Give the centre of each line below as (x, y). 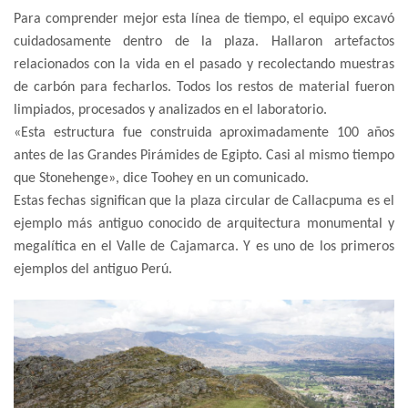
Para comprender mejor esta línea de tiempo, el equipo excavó (204, 19)
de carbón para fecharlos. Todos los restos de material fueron (204, 87)
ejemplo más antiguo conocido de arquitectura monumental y (204, 224)
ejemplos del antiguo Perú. (93, 269)
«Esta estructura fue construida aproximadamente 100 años (204, 133)
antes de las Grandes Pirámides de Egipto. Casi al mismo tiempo (204, 155)
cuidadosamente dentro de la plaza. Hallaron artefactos (204, 41)
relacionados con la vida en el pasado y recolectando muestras (204, 64)
